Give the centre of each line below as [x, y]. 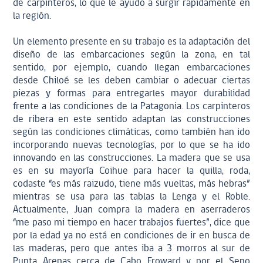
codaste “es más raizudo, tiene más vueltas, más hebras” [131, 184]
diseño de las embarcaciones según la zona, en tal [131, 55]
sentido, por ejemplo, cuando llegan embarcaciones [131, 68]
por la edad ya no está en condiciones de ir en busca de [131, 236]
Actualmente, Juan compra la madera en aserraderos [131, 210]
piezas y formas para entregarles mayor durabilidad [131, 94]
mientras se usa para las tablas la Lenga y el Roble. [131, 197]
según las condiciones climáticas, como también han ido [131, 132]
